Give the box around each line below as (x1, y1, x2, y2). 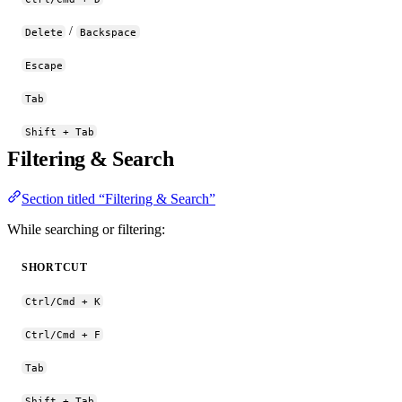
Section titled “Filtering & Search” (22, 191, 215, 207)
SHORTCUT (22, 261, 88, 275)
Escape (24, 59, 63, 71)
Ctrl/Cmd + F (24, 328, 100, 340)
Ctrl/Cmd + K (24, 295, 100, 307)
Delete (24, 26, 63, 38)
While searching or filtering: (7, 222, 165, 238)
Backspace (80, 26, 137, 38)
